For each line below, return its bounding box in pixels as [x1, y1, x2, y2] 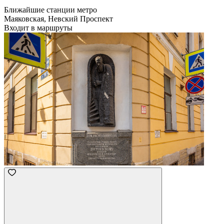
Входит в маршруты [4, 23, 72, 32]
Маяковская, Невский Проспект [4, 14, 113, 23]
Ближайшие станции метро [4, 5, 97, 14]
